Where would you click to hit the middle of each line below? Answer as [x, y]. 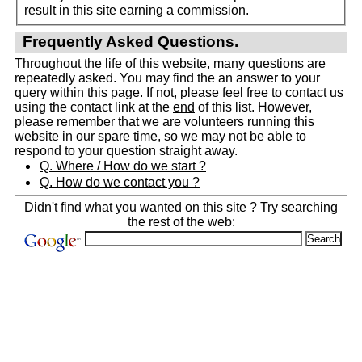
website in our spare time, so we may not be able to [160, 136]
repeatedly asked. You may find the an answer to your [167, 78]
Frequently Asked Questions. [130, 42]
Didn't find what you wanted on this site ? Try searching [181, 207]
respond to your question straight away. [126, 151]
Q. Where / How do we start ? [123, 166]
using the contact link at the [94, 107]
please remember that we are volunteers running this [164, 122]
